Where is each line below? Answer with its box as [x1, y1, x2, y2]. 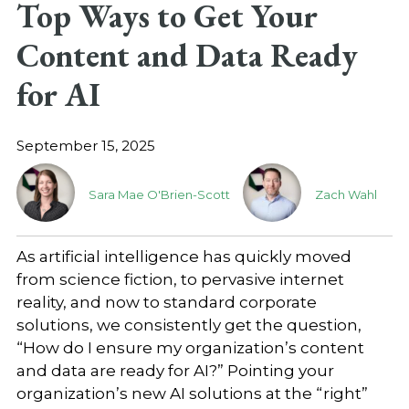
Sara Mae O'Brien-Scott [88, 187, 230, 203]
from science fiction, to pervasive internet [16, 269, 344, 288]
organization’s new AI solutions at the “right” [16, 383, 368, 403]
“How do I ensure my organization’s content [16, 338, 364, 357]
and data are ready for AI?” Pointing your [16, 361, 334, 380]
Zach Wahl [314, 187, 377, 203]
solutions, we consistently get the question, [16, 315, 362, 334]
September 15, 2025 [16, 136, 155, 154]
